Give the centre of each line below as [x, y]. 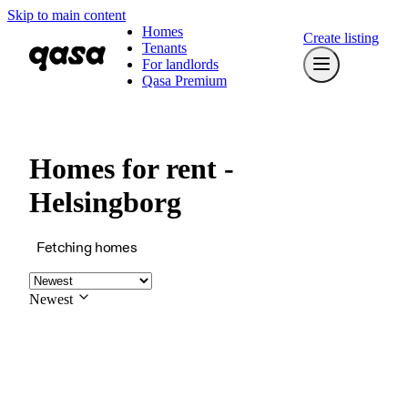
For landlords [180, 64]
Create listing [341, 38]
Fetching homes [87, 248]
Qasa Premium [184, 81]
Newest [51, 299]
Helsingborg [105, 203]
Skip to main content [66, 15]
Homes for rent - [132, 169]
